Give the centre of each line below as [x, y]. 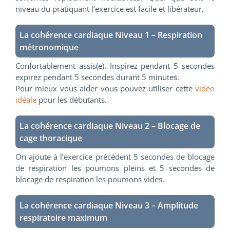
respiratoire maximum [63, 217]
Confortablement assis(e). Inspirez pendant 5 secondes [115, 65]
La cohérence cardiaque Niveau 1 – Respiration [111, 35]
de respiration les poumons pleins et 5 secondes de [115, 168]
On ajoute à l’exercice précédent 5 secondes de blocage [115, 156]
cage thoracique [51, 138]
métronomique [49, 47]
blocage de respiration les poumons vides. [90, 179]
